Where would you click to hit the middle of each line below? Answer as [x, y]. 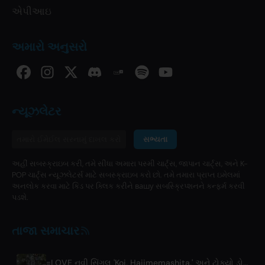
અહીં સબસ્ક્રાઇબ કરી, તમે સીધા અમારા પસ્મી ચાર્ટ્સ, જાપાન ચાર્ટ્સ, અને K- [130, 163]
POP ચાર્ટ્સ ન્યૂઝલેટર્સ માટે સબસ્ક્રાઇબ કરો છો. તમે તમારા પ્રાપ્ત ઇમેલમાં [126, 174]
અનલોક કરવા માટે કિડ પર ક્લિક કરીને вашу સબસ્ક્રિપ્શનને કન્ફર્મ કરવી [128, 186]
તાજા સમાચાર [46, 230]
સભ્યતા [155, 139]
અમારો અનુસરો [49, 46]
